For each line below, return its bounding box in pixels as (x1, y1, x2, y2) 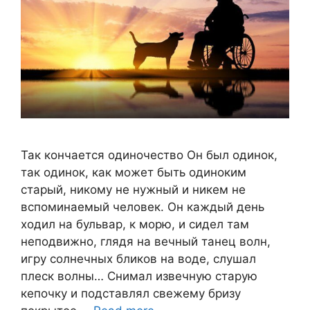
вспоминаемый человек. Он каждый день (21, 200, 264, 215)
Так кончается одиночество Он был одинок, (21, 148, 277, 163)
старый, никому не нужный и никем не (21, 183, 246, 197)
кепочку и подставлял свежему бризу (21, 286, 241, 301)
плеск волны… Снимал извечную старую (21, 269, 257, 284)
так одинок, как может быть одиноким (21, 165, 246, 180)
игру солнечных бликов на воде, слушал (21, 252, 256, 266)
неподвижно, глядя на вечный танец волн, (21, 235, 271, 249)
